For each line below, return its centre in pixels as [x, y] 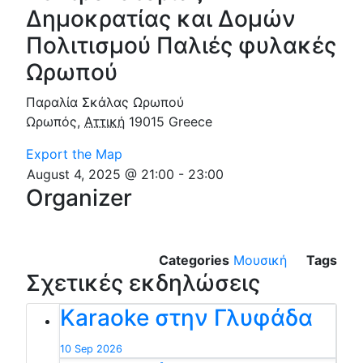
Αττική [105, 121]
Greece [190, 121]
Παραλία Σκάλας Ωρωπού [105, 102]
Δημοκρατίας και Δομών [161, 18]
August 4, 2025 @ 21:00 [100, 174]
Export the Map [74, 154]
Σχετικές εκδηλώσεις [143, 282]
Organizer [79, 197]
